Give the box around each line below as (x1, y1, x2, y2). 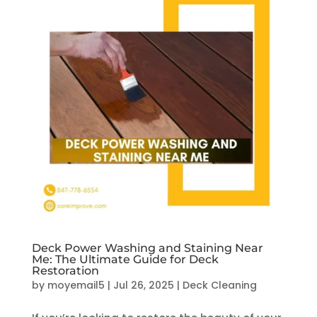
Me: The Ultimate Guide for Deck (31, 252, 219, 266)
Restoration (31, 263, 99, 277)
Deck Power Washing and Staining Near (31, 241, 263, 255)
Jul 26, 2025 (113, 277, 174, 292)
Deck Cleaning (182, 277, 257, 292)
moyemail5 (47, 277, 105, 292)
